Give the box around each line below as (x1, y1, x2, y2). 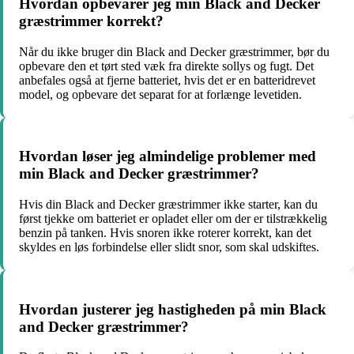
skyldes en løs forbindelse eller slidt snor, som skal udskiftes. (19, 239, 319, 254)
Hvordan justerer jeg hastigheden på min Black (19, 300, 326, 318)
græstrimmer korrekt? (19, 12, 164, 29)
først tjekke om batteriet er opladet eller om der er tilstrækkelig (19, 211, 327, 225)
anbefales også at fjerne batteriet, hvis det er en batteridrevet (19, 73, 315, 87)
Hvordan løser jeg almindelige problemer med (19, 148, 316, 165)
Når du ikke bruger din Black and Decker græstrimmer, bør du (19, 44, 330, 58)
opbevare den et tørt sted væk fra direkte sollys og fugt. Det (19, 58, 314, 73)
